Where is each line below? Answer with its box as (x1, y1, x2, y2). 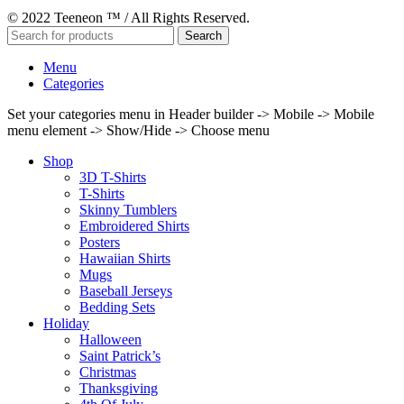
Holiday (43, 316, 89, 332)
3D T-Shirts (79, 170, 146, 186)
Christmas (79, 364, 136, 381)
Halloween (79, 332, 142, 348)
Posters (79, 234, 120, 251)
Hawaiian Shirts (79, 251, 170, 267)
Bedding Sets (79, 299, 155, 316)
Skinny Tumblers (79, 202, 177, 218)
